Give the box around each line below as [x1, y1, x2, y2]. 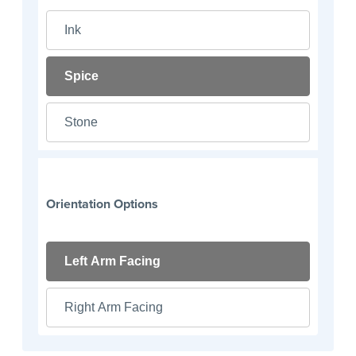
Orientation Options [46, 195, 158, 214]
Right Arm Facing [64, 300, 163, 315]
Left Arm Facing [64, 254, 161, 269]
